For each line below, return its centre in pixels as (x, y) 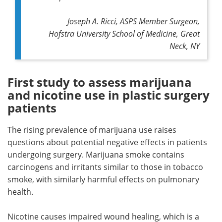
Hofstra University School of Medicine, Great (124, 33)
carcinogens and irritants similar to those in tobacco (105, 166)
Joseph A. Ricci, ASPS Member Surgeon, (134, 21)
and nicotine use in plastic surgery (109, 95)
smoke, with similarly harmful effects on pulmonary (103, 179)
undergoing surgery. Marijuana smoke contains (96, 154)
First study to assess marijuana (100, 82)
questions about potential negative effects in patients (107, 142)
